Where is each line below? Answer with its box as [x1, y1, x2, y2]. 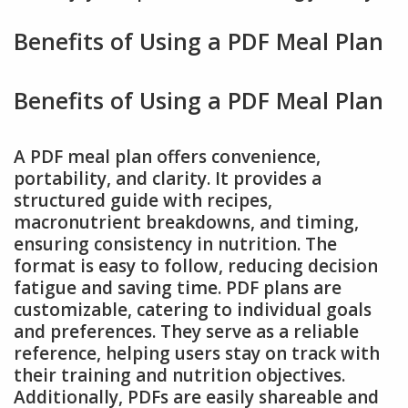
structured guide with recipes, [14, 189, 272, 213]
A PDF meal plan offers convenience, [14, 145, 321, 169]
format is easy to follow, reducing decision [14, 254, 378, 279]
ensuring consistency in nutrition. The [14, 232, 337, 257]
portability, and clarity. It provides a [14, 167, 321, 191]
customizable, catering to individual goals [14, 298, 372, 322]
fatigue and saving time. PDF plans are [14, 276, 342, 301]
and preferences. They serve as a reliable [14, 320, 359, 344]
